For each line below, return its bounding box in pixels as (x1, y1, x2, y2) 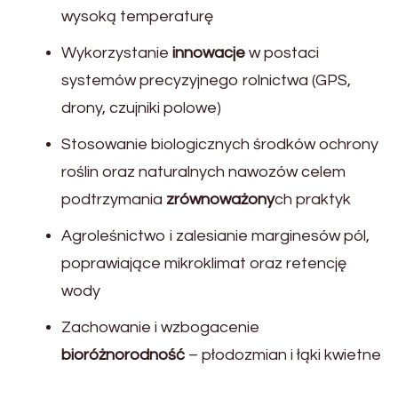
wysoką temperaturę (61, 7, 213, 25)
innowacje (172, 44, 245, 61)
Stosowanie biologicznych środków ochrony (61, 135, 378, 153)
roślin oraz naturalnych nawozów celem (61, 163, 346, 180)
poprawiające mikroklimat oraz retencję (61, 254, 346, 272)
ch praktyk (275, 190, 351, 208)
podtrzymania (61, 190, 166, 208)
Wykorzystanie (61, 44, 172, 61)
